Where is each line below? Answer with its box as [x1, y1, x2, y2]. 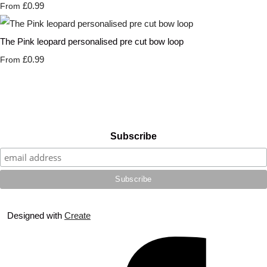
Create [64, 210, 91, 221]
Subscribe [110, 131, 157, 142]
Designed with [7, 210, 64, 221]
